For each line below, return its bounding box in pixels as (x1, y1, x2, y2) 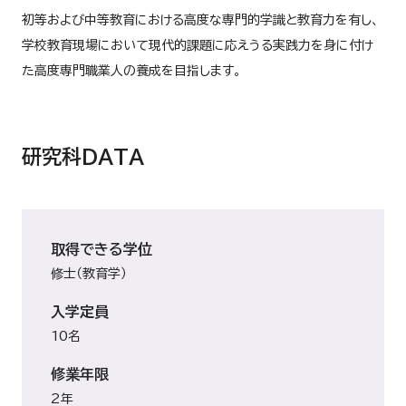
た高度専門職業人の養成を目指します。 (22, 64, 241, 77)
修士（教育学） (51, 267, 127, 280)
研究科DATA (22, 147, 144, 167)
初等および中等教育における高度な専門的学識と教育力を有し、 (22, 14, 379, 26)
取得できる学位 (51, 242, 152, 256)
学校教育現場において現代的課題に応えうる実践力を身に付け (22, 39, 373, 52)
